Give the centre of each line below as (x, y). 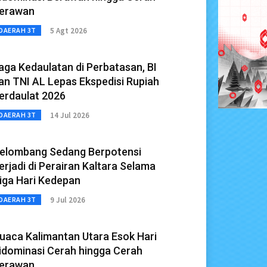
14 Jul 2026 (69, 115)
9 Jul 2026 (67, 200)
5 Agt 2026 (68, 30)
